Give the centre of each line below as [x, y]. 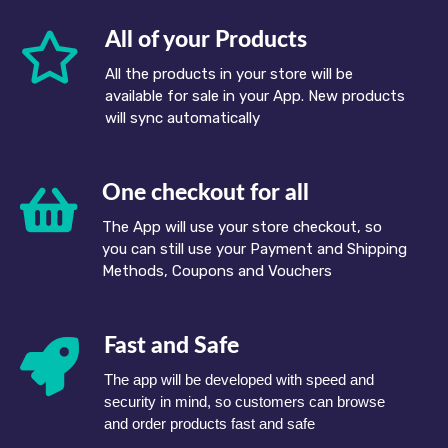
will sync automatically [182, 118]
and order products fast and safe [209, 424]
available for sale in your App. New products [255, 96]
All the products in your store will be [229, 74]
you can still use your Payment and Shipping [254, 249]
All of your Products [206, 40]
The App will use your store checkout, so [242, 227]
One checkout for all [205, 193]
